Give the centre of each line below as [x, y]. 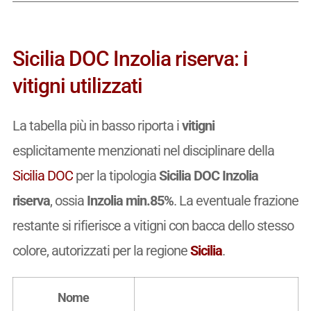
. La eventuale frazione [236, 200]
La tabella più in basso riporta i [97, 125]
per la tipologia [116, 175]
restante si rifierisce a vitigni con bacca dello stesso [153, 225]
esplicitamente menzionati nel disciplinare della [143, 150]
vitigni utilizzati [77, 85]
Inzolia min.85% [130, 200]
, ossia [68, 200]
